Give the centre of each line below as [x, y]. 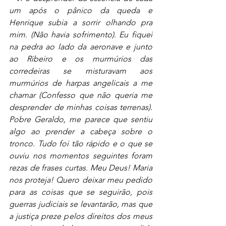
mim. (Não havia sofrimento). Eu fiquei [81, 34]
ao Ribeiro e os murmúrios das [81, 59]
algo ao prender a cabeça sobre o [81, 131]
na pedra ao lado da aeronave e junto [81, 46]
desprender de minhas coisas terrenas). [81, 107]
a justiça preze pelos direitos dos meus [81, 216]
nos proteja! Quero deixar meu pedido [81, 180]
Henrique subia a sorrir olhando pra [81, 22]
